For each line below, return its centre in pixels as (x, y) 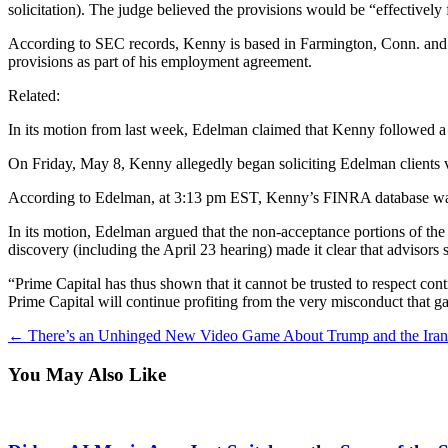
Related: (34, 95)
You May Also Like (87, 374)
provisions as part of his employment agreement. (160, 61)
